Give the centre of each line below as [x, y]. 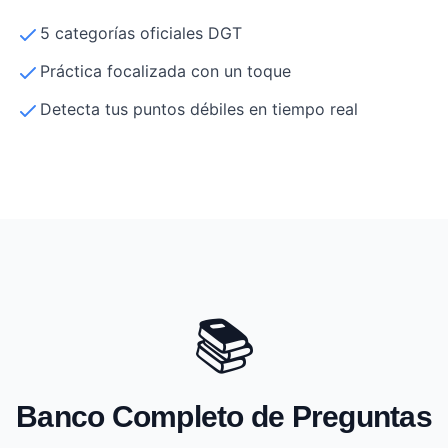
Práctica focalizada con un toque [165, 70]
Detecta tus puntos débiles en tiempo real [199, 108]
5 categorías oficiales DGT [141, 32]
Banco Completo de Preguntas [224, 416]
